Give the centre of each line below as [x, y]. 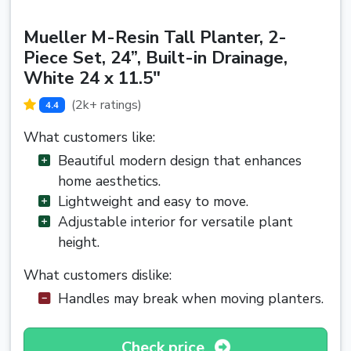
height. [79, 242]
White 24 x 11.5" [92, 78]
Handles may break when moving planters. [191, 299]
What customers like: [89, 138]
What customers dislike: [98, 275]
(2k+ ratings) [106, 105]
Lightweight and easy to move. [153, 202]
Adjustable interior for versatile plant [175, 222]
